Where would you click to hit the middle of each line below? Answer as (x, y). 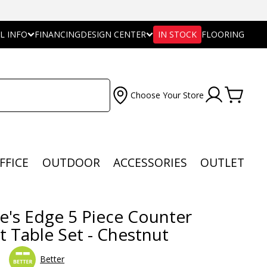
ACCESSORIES (150, 163)
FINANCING (58, 34)
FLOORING (223, 34)
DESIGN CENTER (113, 34)
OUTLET (222, 163)
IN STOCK (177, 34)
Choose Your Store (167, 95)
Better (52, 259)
